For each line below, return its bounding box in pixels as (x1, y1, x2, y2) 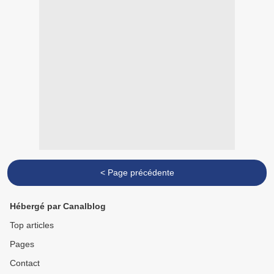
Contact (10, 258, 40, 268)
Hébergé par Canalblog (10, 201, 106, 211)
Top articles (10, 220, 54, 230)
